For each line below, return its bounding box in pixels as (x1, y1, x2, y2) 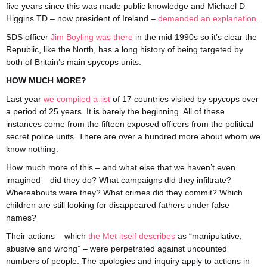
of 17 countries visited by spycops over (110, 94, 259, 104)
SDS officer (6, 32, 51, 42)
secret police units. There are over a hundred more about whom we (6, 132, 260, 141)
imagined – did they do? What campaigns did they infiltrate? (6, 175, 231, 185)
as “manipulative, (175, 231, 242, 241)
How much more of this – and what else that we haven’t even (6, 163, 235, 172)
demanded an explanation (158, 14, 256, 23)
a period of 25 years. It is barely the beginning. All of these (6, 107, 225, 116)
